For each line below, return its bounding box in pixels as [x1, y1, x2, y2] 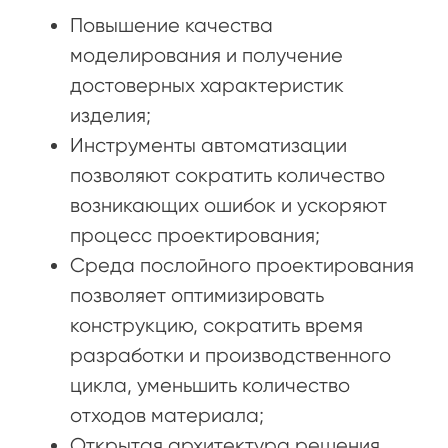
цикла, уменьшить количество [70, 373, 350, 397]
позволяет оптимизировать [70, 283, 324, 307]
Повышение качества [70, 13, 273, 37]
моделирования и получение [70, 43, 343, 67]
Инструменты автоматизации [70, 133, 347, 157]
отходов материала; [70, 403, 264, 427]
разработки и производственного [70, 343, 391, 367]
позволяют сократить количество [70, 163, 385, 187]
